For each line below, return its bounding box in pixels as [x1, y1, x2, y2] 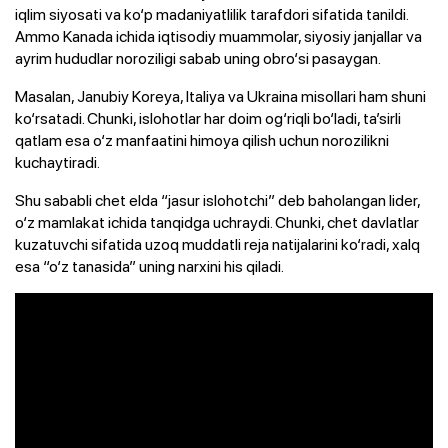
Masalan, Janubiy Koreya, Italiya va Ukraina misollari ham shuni [15, 84, 426, 107]
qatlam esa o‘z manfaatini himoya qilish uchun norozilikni [15, 128, 389, 151]
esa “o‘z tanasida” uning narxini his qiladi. [15, 254, 284, 277]
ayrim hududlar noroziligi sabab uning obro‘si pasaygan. [15, 46, 381, 69]
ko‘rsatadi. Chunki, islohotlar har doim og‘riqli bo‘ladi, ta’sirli [15, 106, 401, 129]
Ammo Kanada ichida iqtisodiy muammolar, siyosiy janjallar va [15, 24, 422, 47]
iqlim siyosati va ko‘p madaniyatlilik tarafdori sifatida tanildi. [15, 2, 408, 25]
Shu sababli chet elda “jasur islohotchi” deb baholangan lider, [15, 188, 420, 211]
